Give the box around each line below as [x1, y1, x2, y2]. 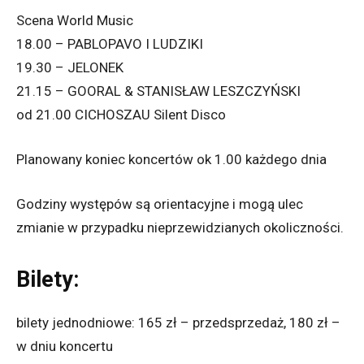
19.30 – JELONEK [16, 59, 123, 76]
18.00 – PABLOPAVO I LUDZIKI [16, 36, 203, 53]
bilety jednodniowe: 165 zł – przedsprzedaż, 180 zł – [16, 314, 340, 331]
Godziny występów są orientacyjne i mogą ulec [16, 196, 303, 213]
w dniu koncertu [16, 338, 113, 355]
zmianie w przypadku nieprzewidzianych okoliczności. [16, 219, 344, 236]
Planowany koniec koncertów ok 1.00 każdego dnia [16, 151, 327, 168]
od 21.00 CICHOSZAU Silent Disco [16, 106, 226, 123]
